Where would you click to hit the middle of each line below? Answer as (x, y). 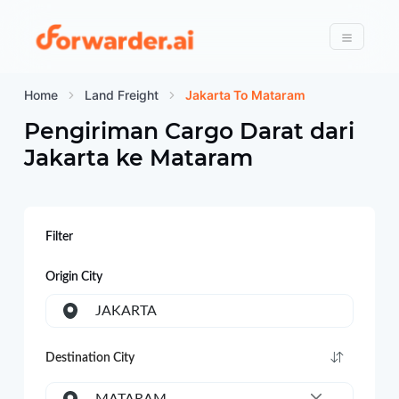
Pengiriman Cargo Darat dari (189, 131)
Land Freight (121, 95)
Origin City (73, 277)
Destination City (90, 358)
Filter (59, 237)
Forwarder (241, 35)
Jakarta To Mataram (245, 95)
